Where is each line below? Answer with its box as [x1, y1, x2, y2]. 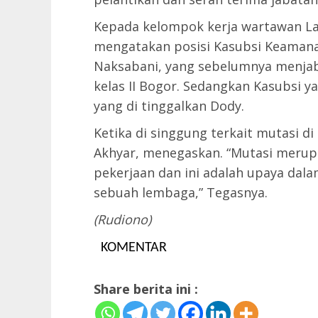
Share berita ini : [94, 280, 198, 297]
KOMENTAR [101, 240, 167, 255]
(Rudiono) [94, 210, 151, 228]
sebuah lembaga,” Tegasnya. [94, 183, 268, 201]
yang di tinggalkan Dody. [94, 97, 244, 114]
